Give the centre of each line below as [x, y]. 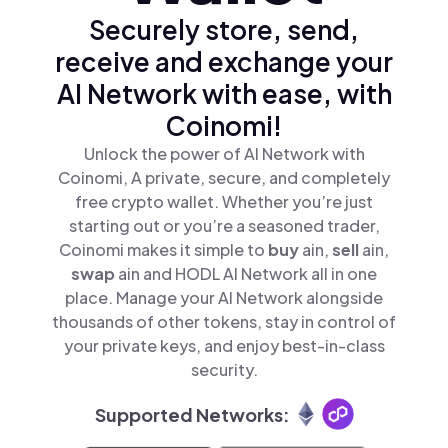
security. [224, 369]
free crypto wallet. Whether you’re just [224, 201]
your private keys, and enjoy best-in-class [224, 345]
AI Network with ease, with [224, 93]
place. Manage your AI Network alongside [224, 297]
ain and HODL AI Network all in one [247, 273]
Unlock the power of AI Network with [224, 153]
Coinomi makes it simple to [163, 249]
